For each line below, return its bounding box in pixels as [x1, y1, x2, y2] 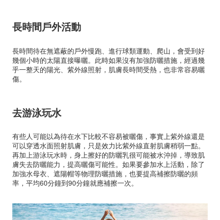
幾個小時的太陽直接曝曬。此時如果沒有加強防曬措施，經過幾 [12, 55, 205, 65]
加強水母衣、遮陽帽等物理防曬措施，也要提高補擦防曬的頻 [12, 168, 198, 179]
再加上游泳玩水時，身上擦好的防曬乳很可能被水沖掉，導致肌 [12, 150, 205, 160]
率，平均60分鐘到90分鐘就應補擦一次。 [12, 178, 138, 188]
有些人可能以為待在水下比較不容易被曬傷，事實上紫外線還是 [12, 131, 205, 141]
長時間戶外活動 [12, 19, 81, 34]
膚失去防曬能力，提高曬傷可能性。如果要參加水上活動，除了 [12, 159, 205, 169]
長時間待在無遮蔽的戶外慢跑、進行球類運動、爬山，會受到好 [12, 45, 205, 55]
